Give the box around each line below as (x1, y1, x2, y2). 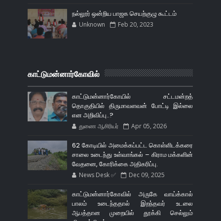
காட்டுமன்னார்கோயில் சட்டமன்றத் (72, 91, 193, 101)
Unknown (79, 20, 106, 29)
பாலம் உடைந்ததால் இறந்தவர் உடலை (72, 198, 193, 208)
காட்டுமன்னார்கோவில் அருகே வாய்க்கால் (72, 189, 193, 199)
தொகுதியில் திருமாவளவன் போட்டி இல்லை (72, 101, 193, 110)
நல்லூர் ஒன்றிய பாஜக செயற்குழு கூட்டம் (72, 8, 177, 18)
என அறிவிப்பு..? (72, 110, 114, 120)
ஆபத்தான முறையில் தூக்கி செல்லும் (72, 208, 193, 218)
